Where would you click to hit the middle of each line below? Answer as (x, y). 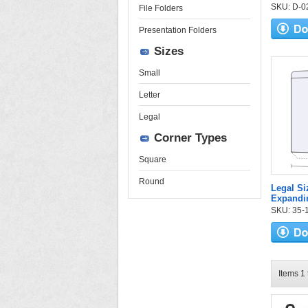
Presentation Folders (178, 30)
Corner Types (190, 138)
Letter (150, 95)
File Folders (161, 8)
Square (153, 159)
